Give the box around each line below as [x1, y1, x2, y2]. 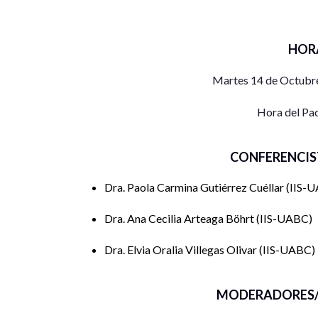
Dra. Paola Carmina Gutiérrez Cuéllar [104, 180, 286, 194]
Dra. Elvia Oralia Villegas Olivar [104, 242, 259, 256]
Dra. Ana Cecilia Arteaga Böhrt [104, 211, 256, 225]
